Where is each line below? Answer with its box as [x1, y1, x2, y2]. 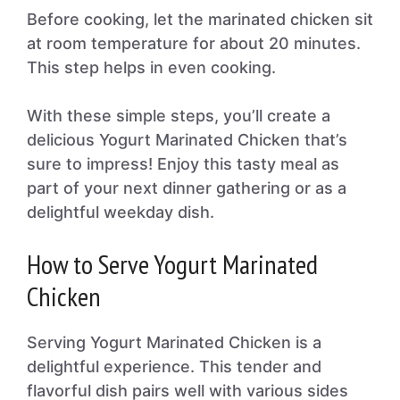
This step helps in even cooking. [27, 58, 276, 77]
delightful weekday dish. [27, 203, 214, 221]
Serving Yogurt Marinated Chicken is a [27, 333, 321, 352]
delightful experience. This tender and [27, 357, 321, 376]
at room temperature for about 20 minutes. [27, 34, 361, 53]
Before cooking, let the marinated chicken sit [27, 10, 373, 29]
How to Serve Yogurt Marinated [27, 246, 318, 281]
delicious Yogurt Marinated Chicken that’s [27, 130, 347, 149]
